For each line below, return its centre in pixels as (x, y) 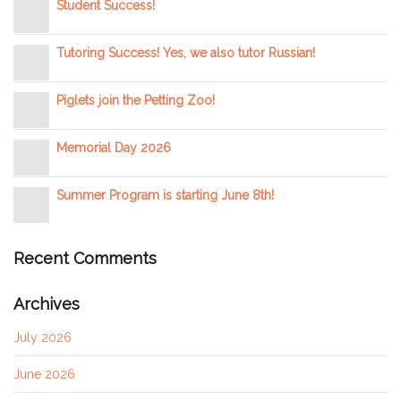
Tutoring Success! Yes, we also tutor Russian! (186, 53)
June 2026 (44, 374)
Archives (47, 304)
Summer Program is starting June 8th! (165, 196)
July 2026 (43, 337)
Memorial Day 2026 (114, 148)
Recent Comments (85, 259)
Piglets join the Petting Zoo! (136, 101)
